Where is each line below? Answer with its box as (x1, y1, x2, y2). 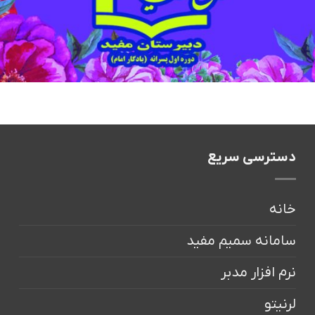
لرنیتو (264, 295, 296, 314)
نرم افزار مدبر (220, 263, 296, 282)
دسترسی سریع (207, 148, 296, 167)
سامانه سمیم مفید (186, 231, 296, 250)
